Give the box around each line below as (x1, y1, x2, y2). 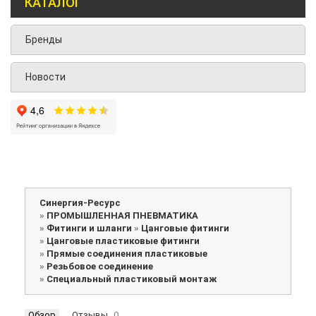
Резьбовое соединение (47, 261, 153, 272)
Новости (25, 71, 66, 83)
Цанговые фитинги (141, 223, 229, 234)
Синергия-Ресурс (39, 197, 121, 209)
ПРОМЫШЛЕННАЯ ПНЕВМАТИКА (47, 210, 198, 221)
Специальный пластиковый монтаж (47, 274, 217, 285)
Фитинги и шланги (47, 223, 132, 234)
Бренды (25, 34, 62, 46)
